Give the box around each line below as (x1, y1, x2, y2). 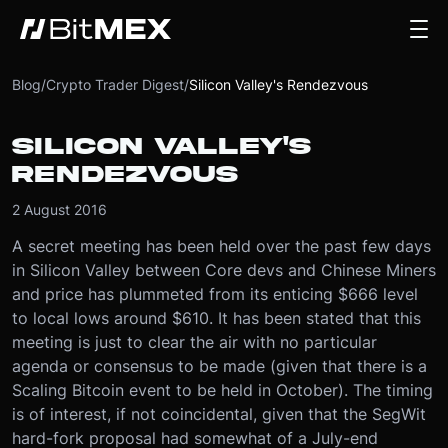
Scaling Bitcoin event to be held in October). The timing (12, 380, 433, 400)
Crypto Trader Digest (46, 76, 184, 93)
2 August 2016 (12, 201, 107, 218)
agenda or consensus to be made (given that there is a (12, 356, 427, 376)
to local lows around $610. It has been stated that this (12, 308, 421, 328)
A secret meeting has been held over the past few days (12, 236, 431, 256)
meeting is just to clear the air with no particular (12, 332, 377, 352)
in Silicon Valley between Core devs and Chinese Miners (12, 260, 436, 280)
